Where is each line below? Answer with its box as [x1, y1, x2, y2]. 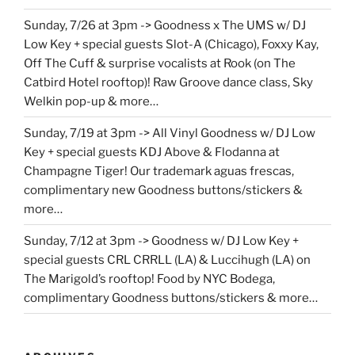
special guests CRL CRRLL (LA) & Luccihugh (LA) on [24, 252, 311, 267]
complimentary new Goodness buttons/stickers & [24, 182, 303, 197]
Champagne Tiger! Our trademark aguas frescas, [24, 163, 294, 178]
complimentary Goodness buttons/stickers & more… [24, 290, 318, 305]
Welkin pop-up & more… [24, 94, 158, 109]
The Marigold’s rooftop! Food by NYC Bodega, [24, 271, 275, 286]
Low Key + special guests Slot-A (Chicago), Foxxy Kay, [24, 36, 319, 52]
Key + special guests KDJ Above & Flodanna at [24, 144, 280, 159]
